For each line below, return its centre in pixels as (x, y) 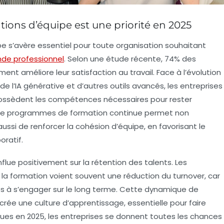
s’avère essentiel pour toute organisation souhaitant (106, 45)
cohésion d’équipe (110, 126)
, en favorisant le (175, 126)
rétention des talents (131, 162)
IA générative (40, 86)
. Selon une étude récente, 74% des (130, 59)
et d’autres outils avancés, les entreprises (143, 86)
